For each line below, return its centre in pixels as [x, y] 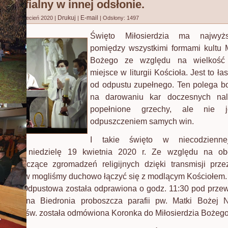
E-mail [90, 18]
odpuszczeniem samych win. [142, 122]
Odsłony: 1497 [121, 18]
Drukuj [67, 18]
